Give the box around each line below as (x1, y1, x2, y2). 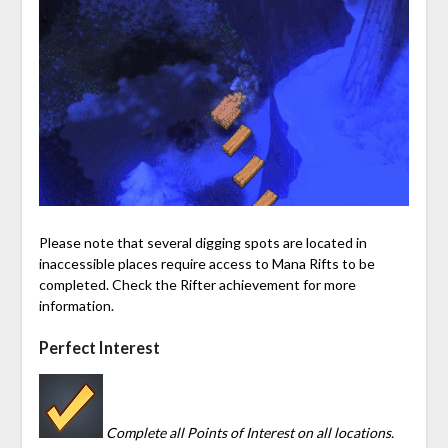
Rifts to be (305, 255, 375, 273)
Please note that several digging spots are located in (38, 234, 367, 252)
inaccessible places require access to (38, 255, 272, 273)
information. (38, 297, 114, 315)
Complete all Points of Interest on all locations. (105, 424, 394, 442)
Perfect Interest (38, 338, 160, 358)
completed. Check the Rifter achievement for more (38, 276, 356, 294)
